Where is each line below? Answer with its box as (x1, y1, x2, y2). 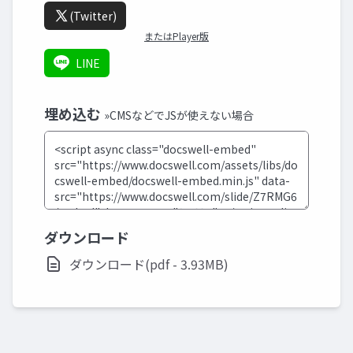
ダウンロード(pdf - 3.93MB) (69, 255, 229, 273)
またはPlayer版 (144, 29, 209, 43)
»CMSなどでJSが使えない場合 (104, 107, 254, 123)
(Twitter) (69, 8, 117, 24)
